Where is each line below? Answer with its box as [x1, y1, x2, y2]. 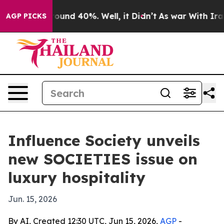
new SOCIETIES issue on [8, 149, 197, 168]
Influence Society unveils [8, 131, 200, 150]
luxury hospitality [8, 168, 145, 187]
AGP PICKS [6, 11, 46, 20]
